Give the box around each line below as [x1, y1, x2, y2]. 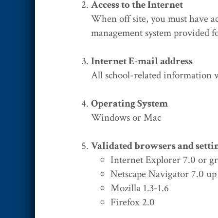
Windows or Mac [91, 110, 161, 124]
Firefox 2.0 [110, 195, 155, 209]
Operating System [91, 96, 168, 110]
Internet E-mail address [91, 54, 193, 68]
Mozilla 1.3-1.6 [110, 181, 169, 195]
